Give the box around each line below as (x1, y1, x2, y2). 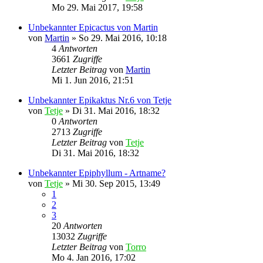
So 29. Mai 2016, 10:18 (79, 33, 167, 43)
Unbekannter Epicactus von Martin (28, 22, 158, 32)
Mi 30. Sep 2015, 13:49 (72, 178, 160, 188)
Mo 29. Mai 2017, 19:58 (52, 2, 143, 12)
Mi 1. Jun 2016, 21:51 (52, 75, 134, 85)
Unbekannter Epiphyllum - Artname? (28, 168, 166, 178)
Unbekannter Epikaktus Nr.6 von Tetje (28, 95, 171, 105)
